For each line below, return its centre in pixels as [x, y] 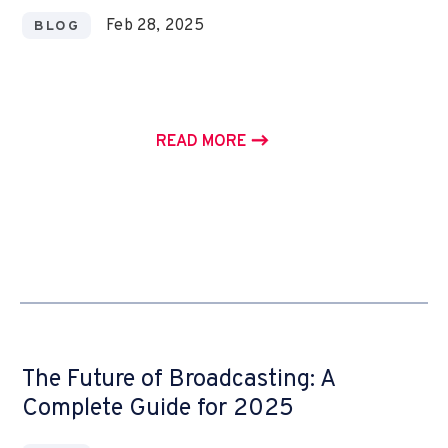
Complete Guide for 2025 [158, 409]
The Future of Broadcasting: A [178, 380]
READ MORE [200, 142]
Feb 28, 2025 [155, 25]
